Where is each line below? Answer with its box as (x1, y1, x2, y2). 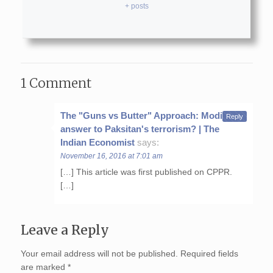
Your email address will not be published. (20, 249, 178, 258)
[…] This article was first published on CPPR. (60, 167, 232, 177)
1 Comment (20, 75, 91, 91)
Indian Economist (60, 137, 135, 147)
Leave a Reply (20, 222, 109, 238)
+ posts (124, 2, 149, 10)
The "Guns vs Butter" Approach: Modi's (60, 110, 230, 121)
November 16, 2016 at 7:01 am (60, 152, 163, 160)
